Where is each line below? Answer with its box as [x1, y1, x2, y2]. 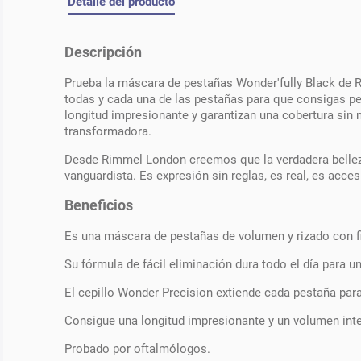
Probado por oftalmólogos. [64, 341, 210, 356]
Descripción [64, 44, 142, 61]
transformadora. [64, 123, 151, 139]
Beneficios [64, 197, 133, 214]
